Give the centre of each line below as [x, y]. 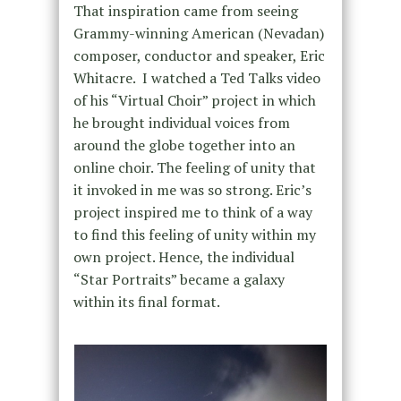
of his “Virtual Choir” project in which [194, 100]
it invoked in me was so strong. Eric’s [192, 189]
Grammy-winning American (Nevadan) [198, 33]
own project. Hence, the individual [183, 256]
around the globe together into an [184, 145]
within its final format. [146, 301]
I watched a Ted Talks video [231, 77]
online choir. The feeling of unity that [194, 167]
